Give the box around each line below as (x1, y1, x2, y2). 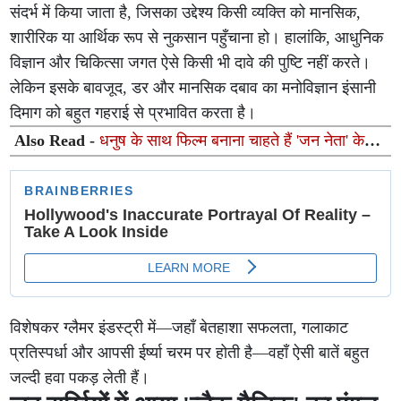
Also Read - (14, 132, 100, 149)
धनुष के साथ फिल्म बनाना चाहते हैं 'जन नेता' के (99, 132, 365, 149)
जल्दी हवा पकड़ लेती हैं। (10, 369, 150, 387)
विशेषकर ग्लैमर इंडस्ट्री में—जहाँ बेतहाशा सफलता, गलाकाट (10, 319, 349, 337)
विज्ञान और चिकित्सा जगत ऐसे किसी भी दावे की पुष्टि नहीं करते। (10, 54, 371, 72)
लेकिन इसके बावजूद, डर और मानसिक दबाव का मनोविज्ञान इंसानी (10, 79, 377, 97)
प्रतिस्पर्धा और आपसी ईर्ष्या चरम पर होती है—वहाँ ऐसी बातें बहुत (10, 344, 370, 362)
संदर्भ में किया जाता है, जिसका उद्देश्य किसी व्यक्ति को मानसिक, (10, 4, 362, 21)
